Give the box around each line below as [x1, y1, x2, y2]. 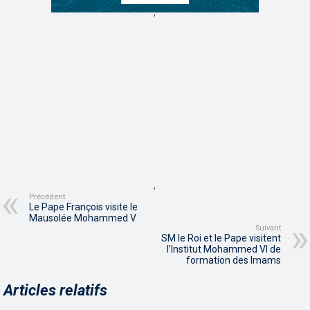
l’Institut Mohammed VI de [166, 244, 281, 255]
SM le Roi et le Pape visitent [161, 232, 281, 244]
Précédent [29, 192, 66, 202]
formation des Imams [185, 255, 281, 266]
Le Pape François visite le [29, 201, 138, 213]
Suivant [255, 224, 281, 233]
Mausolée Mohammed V [29, 212, 137, 224]
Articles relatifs [3, 282, 108, 300]
